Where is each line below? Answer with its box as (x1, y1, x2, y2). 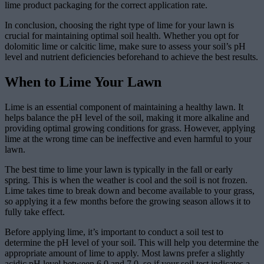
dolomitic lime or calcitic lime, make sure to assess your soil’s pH (5, 41, 246, 51)
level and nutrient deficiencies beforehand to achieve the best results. (5, 51, 258, 62)
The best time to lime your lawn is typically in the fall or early (5, 164, 233, 174)
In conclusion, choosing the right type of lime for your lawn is (5, 19, 234, 30)
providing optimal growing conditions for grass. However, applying (5, 123, 255, 133)
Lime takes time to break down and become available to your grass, (5, 185, 255, 196)
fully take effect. (5, 206, 65, 217)
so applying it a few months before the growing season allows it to (5, 196, 250, 206)
